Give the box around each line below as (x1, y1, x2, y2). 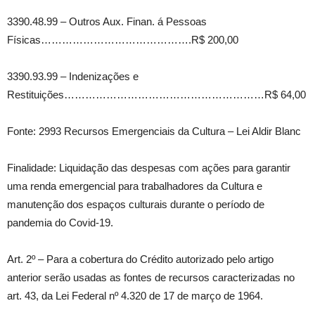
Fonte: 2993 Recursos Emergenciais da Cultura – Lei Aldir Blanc (7, 125, 301, 138)
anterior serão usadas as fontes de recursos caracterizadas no (7, 271, 295, 284)
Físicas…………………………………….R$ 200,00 (7, 34, 238, 46)
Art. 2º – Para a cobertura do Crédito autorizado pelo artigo (7, 253, 274, 266)
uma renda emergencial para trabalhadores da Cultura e (7, 180, 262, 193)
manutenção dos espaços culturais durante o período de (7, 198, 264, 211)
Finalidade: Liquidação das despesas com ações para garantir (7, 162, 290, 174)
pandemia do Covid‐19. (7, 217, 113, 229)
